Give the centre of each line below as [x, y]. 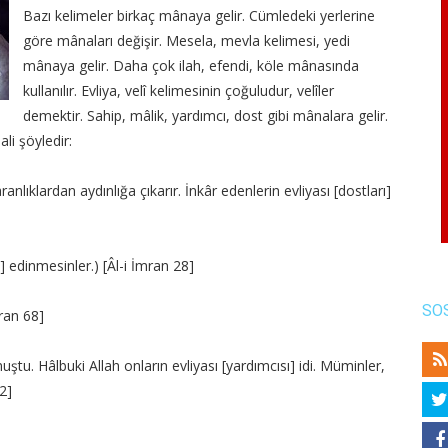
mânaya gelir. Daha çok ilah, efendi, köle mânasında [191, 65]
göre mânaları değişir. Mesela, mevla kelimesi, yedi [186, 40]
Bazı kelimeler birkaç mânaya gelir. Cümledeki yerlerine [199, 15]
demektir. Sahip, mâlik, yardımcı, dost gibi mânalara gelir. [205, 115]
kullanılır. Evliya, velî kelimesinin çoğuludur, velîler [178, 90]
